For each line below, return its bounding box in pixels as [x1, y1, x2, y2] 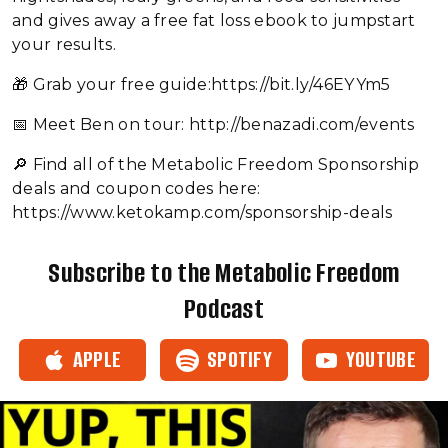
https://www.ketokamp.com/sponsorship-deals [12, 203, 393, 222]
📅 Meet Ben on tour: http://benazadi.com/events [12, 115, 420, 134]
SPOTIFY [206, 344, 273, 375]
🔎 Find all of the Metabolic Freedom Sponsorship [12, 155, 420, 174]
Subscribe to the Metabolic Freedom [48, 255, 400, 291]
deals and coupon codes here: [12, 179, 261, 198]
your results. [12, 35, 116, 54]
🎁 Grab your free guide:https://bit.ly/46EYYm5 [12, 75, 391, 94]
